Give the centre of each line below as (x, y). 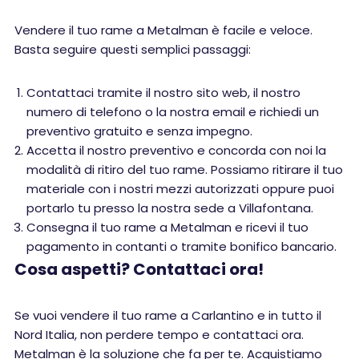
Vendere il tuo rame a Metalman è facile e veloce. (163, 30)
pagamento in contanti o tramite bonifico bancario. (182, 246)
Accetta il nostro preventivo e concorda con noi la (176, 150)
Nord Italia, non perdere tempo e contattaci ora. (159, 335)
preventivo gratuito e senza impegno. (139, 131)
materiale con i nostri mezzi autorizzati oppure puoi (180, 189)
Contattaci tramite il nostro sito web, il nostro (163, 93)
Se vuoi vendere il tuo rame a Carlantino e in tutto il (168, 315)
